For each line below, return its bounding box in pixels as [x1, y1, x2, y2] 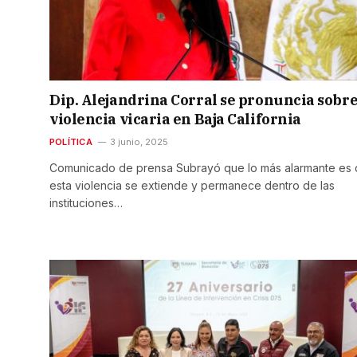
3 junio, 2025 [109, 136, 168, 148]
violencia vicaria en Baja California [49, 110, 301, 129]
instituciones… [49, 196, 123, 210]
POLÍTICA [49, 136, 92, 148]
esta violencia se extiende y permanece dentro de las [49, 178, 335, 193]
